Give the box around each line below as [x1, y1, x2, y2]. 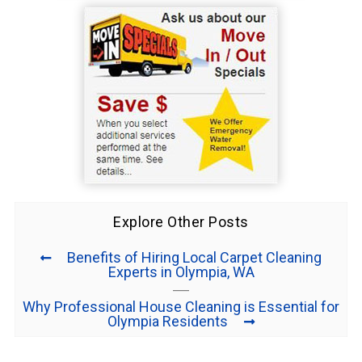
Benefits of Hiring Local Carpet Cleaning [67, 249, 322, 267]
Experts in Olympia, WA [107, 263, 255, 281]
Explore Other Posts [113, 213, 249, 231]
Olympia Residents [107, 313, 228, 330]
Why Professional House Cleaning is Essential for [23, 298, 339, 316]
